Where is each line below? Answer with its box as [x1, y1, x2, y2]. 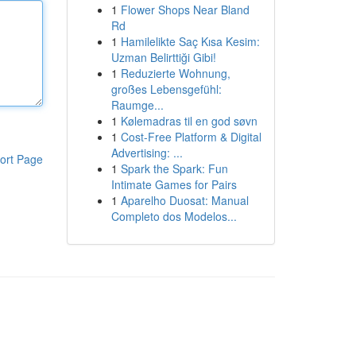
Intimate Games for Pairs [110, 176, 237, 192]
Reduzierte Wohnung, [120, 65, 230, 81]
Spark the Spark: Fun [120, 161, 228, 176]
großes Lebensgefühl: [110, 81, 222, 97]
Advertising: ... [110, 145, 183, 161]
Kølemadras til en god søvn [120, 113, 257, 129]
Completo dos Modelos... [110, 208, 237, 224]
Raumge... [110, 97, 164, 113]
